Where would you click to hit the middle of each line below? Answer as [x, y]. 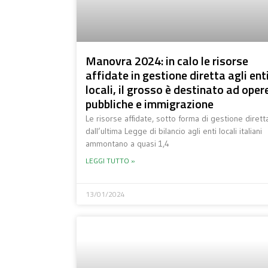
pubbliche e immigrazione [149, 104]
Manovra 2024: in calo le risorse [167, 61]
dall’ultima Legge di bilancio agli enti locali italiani [173, 131]
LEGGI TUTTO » [110, 161]
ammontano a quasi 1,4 [127, 144]
